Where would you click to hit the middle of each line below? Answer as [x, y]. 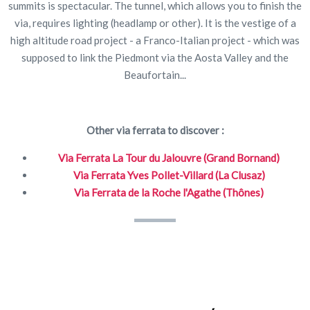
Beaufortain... [155, 74]
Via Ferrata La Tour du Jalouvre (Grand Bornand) [169, 157]
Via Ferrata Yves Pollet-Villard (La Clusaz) [169, 175]
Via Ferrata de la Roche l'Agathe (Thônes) [169, 192]
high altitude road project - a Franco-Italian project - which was [155, 40]
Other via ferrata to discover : [155, 130]
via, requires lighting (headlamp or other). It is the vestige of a [155, 22]
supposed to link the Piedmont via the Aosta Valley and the [155, 57]
